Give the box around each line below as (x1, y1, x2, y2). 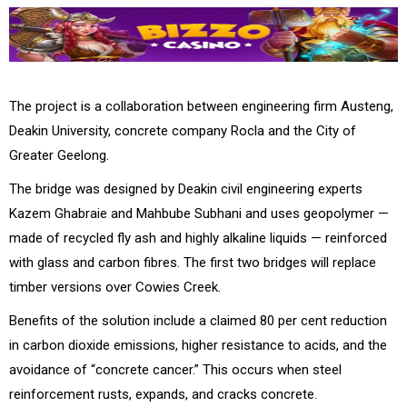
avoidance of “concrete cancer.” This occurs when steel (9, 361, 342, 378)
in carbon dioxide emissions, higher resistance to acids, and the (9, 336, 387, 353)
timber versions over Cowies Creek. (9, 278, 232, 295)
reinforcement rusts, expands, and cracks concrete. (9, 385, 317, 402)
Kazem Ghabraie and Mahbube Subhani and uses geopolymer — (9, 204, 389, 222)
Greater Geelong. (9, 146, 109, 164)
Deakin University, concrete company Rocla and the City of (9, 122, 356, 139)
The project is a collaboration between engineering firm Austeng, (9, 97, 393, 114)
